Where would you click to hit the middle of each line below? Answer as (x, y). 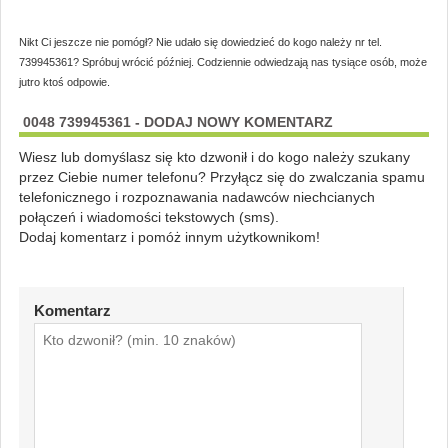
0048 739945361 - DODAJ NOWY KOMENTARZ (177, 121)
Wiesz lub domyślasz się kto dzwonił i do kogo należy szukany (214, 156)
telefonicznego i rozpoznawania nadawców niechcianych (196, 196)
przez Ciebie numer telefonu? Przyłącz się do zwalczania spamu (221, 176)
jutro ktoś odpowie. (64, 81)
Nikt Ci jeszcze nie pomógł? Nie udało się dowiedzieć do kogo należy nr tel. (200, 41)
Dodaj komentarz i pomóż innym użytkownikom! (169, 236)
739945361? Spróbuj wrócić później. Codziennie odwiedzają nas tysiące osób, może (222, 61)
